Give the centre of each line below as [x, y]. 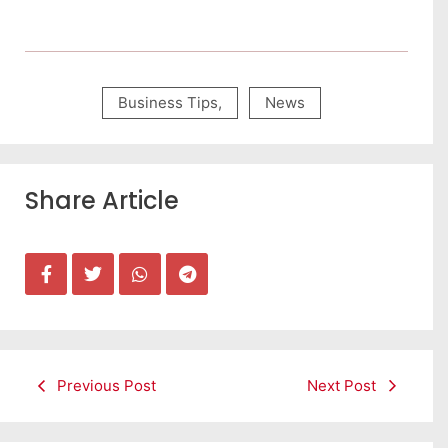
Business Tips [167, 103]
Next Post [341, 386]
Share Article [102, 201]
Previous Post [106, 386]
